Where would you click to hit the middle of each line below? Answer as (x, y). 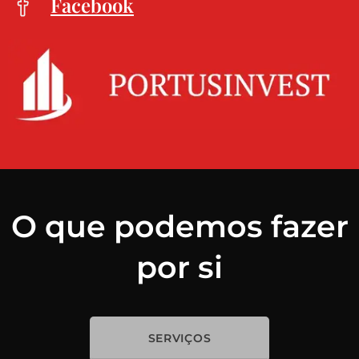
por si (179, 267)
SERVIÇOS (179, 338)
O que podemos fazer (179, 226)
